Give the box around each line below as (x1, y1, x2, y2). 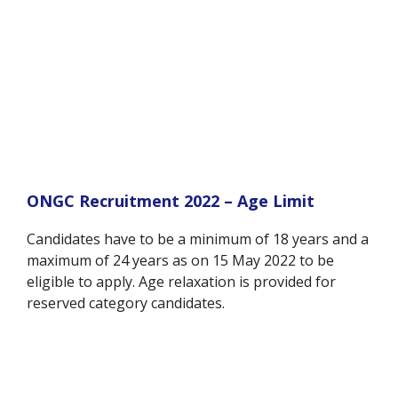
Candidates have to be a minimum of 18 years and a (27, 228, 369, 249)
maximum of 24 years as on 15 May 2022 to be (27, 250, 334, 270)
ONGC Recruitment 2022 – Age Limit (27, 189, 314, 211)
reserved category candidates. (27, 292, 228, 313)
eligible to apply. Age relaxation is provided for (27, 271, 336, 291)
